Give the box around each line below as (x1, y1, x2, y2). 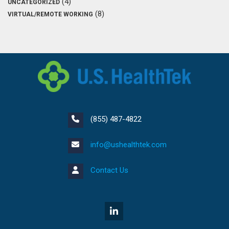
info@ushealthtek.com (90, 140, 167, 149)
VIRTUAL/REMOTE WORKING (8, 10, 93, 18)
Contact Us (90, 165, 128, 175)
